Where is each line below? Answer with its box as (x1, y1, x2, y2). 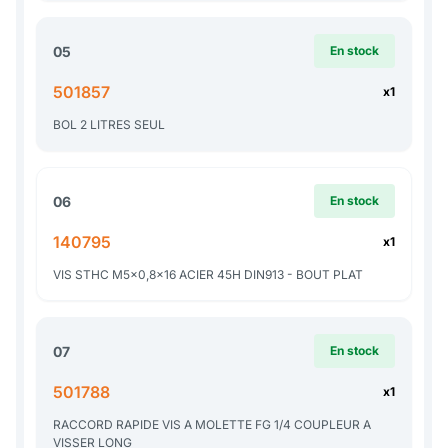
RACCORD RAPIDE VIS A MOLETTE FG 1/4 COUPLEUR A (53, 417, 371, 433)
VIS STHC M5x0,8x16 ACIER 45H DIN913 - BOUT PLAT (53, 267, 363, 283)
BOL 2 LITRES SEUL (53, 117, 165, 133)
